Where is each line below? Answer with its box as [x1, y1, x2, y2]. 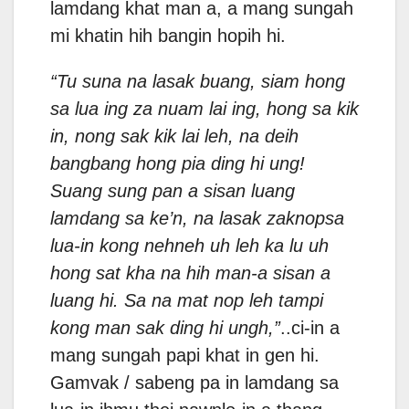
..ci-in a [280, 318, 340, 339]
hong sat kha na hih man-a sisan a [50, 263, 330, 284]
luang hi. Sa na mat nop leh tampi [50, 290, 323, 311]
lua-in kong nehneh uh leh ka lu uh [50, 236, 329, 257]
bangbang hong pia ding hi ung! [50, 153, 305, 174]
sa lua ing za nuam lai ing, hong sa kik [50, 99, 359, 120]
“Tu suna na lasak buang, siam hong [50, 71, 345, 92]
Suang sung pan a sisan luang [50, 181, 295, 202]
